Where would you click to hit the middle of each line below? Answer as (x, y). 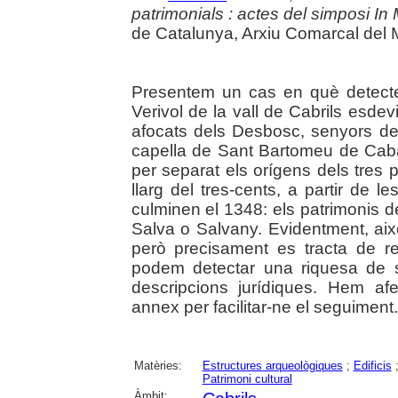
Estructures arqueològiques (272, 366)
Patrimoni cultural (247, 379)
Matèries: (158, 366)
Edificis (372, 366)
